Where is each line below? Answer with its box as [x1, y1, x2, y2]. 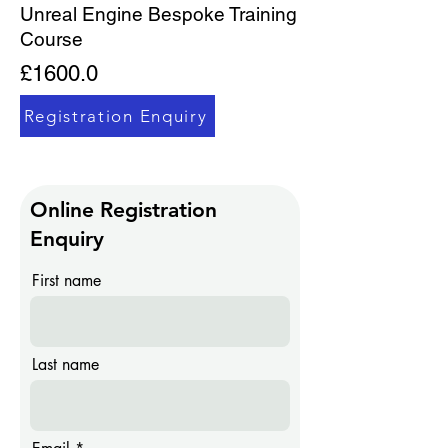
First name [32, 270, 101, 291]
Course [20, 28, 83, 50]
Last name [32, 354, 99, 375]
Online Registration [30, 197, 217, 222]
